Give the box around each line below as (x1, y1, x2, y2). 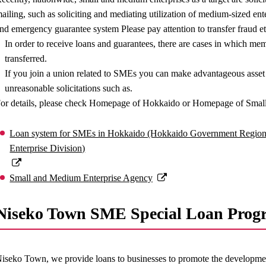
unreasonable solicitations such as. (5, 83, 133, 94)
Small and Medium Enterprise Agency (9, 173, 153, 183)
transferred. (5, 53, 47, 64)
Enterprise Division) (9, 143, 85, 154)
